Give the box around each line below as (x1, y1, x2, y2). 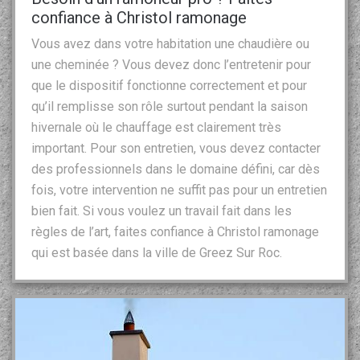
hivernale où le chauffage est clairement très (31, 119, 281, 135)
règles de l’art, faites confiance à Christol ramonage (31, 223, 319, 239)
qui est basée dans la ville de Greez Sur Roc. (31, 244, 282, 260)
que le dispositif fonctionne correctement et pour (31, 77, 307, 93)
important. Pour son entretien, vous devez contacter (31, 140, 321, 156)
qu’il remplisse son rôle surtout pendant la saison (31, 98, 308, 114)
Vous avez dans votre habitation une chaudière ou (31, 35, 309, 51)
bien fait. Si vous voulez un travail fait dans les (31, 202, 292, 219)
